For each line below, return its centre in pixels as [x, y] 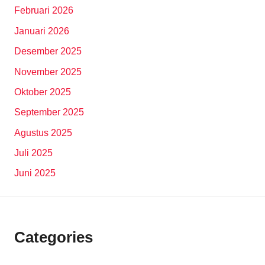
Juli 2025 [33, 153]
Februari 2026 [44, 11]
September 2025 [49, 112]
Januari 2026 [42, 31]
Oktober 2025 [43, 92]
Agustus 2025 [43, 132]
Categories [54, 237]
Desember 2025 [48, 51]
